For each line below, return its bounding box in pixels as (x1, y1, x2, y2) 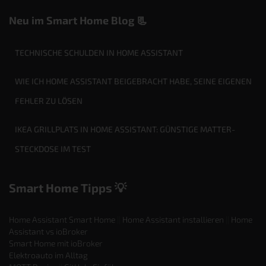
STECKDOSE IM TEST (15, 144, 91, 154)
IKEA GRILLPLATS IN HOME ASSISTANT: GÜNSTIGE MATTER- (15, 124, 235, 134)
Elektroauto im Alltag (9, 250, 88, 260)
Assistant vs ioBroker (9, 226, 88, 236)
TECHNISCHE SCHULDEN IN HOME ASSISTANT (15, 47, 183, 58)
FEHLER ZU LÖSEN (15, 96, 83, 106)
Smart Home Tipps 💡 (9, 180, 126, 195)
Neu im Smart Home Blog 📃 (9, 14, 147, 27)
